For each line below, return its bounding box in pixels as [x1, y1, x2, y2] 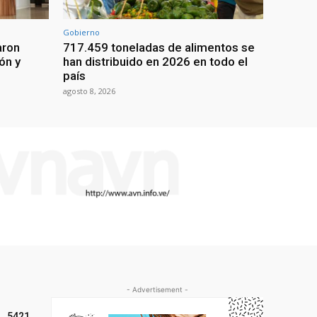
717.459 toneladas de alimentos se [63, 40, 255, 55]
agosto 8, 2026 [63, 86, 115, 97]
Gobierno [63, 27, 100, 38]
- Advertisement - [126, 285, 188, 294]
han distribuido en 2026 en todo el [63, 54, 248, 69]
